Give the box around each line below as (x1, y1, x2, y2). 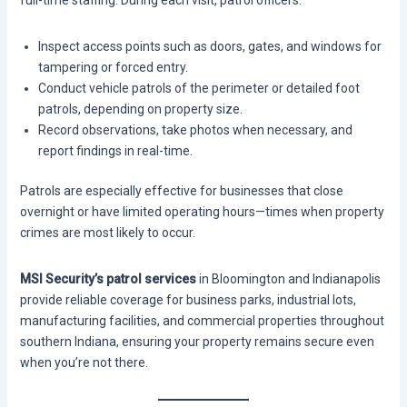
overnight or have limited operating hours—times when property (19, 204, 384, 220)
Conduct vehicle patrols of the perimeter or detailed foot (37, 81, 360, 96)
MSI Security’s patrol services (19, 272, 196, 287)
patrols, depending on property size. (37, 102, 243, 117)
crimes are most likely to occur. (19, 225, 195, 241)
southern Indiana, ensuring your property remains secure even (19, 334, 374, 350)
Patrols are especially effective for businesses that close (19, 184, 343, 199)
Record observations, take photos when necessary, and (37, 123, 352, 138)
